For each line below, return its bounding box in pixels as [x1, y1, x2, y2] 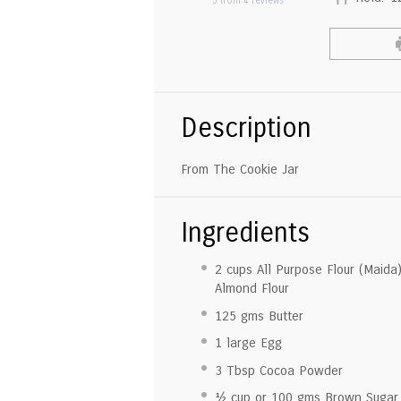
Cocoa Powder [254, 362, 343, 379]
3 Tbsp [214, 362, 255, 379]
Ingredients [181, 217, 310, 250]
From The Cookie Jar [181, 161, 299, 178]
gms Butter [235, 307, 303, 324]
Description [181, 112, 311, 145]
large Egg [221, 335, 282, 352]
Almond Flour [214, 280, 289, 297]
